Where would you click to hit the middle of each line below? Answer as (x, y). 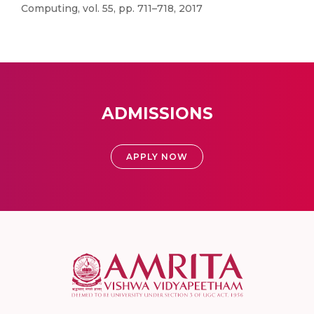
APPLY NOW (157, 157)
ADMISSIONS (157, 114)
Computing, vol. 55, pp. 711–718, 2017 (112, 8)
